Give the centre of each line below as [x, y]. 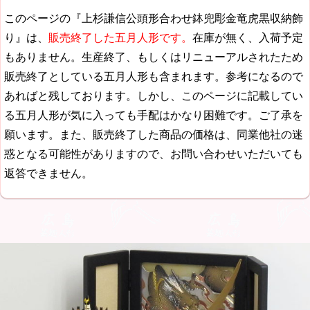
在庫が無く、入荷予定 [248, 38]
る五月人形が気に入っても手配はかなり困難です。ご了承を [154, 115]
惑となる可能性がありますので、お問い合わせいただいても [154, 154]
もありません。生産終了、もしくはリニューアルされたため [154, 57]
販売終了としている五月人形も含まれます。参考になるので [154, 76]
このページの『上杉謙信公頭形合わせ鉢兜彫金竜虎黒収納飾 [154, 18]
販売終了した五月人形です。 [120, 38]
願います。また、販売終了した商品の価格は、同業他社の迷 [154, 135]
